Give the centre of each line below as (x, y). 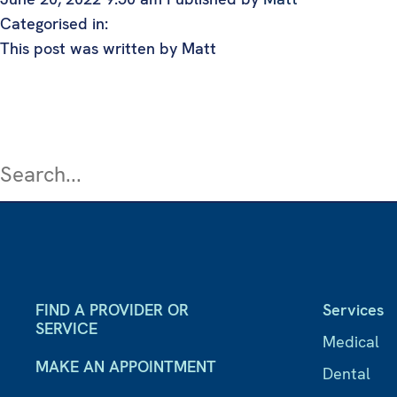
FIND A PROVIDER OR (112, 310)
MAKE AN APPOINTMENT (126, 367)
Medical (351, 342)
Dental (347, 374)
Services (354, 310)
